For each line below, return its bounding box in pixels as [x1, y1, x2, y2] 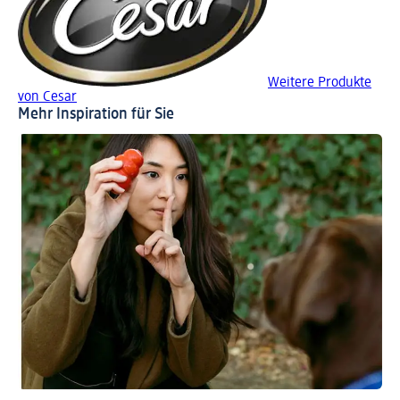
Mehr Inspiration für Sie [18, 105, 174, 122]
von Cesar [18, 89, 77, 104]
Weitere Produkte [268, 75, 371, 90]
